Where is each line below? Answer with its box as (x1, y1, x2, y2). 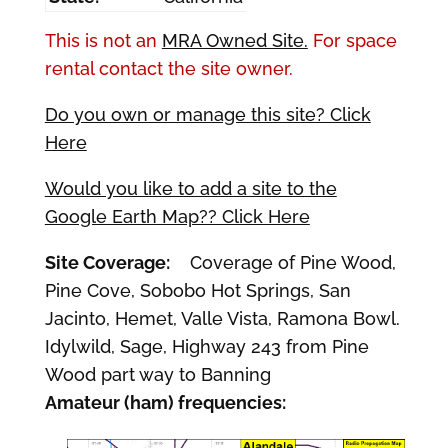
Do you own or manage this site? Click (44, 104, 371, 125)
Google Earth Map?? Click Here (44, 206, 310, 227)
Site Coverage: (44, 252, 170, 273)
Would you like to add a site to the (44, 178, 337, 199)
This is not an (44, 30, 162, 51)
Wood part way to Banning (44, 364, 271, 385)
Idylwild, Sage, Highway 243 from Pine (44, 336, 369, 357)
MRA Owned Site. (161, 30, 308, 51)
